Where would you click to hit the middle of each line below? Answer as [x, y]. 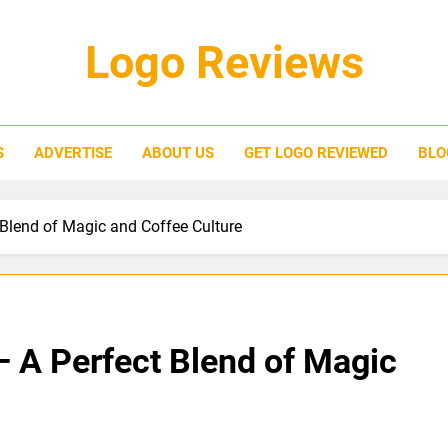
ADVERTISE [72, 153]
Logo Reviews [224, 62]
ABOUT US [177, 153]
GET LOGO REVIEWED [315, 153]
